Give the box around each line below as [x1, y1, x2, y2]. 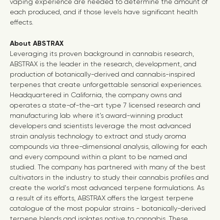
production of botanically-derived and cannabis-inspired [10, 70, 195, 78]
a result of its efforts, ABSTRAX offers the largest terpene [10, 194, 193, 202]
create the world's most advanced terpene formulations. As [10, 184, 204, 192]
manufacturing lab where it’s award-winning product [10, 111, 183, 119]
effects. [10, 18, 33, 26]
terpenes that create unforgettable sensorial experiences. [10, 81, 202, 88]
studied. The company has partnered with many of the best [10, 163, 206, 171]
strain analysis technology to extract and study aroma [10, 132, 186, 140]
